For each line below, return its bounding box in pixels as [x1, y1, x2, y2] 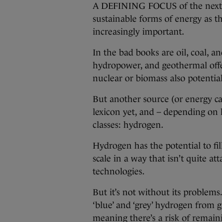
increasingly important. [93, 27, 184, 37]
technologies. [93, 166, 145, 176]
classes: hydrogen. [93, 120, 164, 130]
